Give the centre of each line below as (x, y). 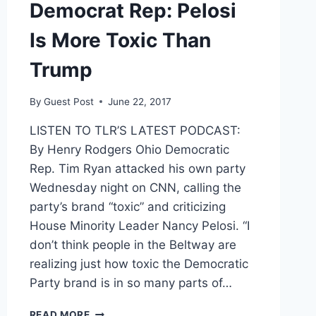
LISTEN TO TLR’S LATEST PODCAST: (135, 130)
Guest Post (68, 101)
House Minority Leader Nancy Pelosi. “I (139, 225)
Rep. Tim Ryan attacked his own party (137, 168)
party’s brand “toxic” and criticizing (127, 206)
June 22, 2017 (139, 101)
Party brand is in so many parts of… (130, 282)
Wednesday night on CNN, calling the (135, 187)
